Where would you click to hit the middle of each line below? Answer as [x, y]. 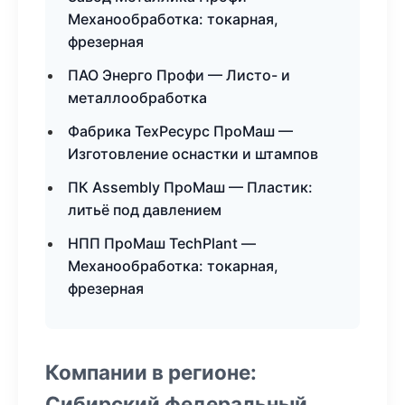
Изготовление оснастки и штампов [193, 154]
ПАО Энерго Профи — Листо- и [179, 75]
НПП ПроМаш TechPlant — [162, 243]
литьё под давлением [145, 210]
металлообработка [137, 98]
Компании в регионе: [151, 372]
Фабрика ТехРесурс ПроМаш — [180, 131]
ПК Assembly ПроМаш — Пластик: [190, 187]
